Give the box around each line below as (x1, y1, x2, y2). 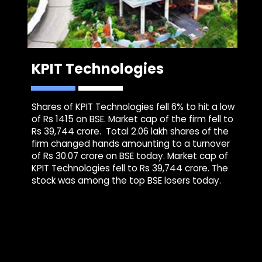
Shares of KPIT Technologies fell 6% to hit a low (32, 101, 235, 113)
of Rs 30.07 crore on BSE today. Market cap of (32, 150, 229, 163)
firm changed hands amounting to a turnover (32, 137, 230, 150)
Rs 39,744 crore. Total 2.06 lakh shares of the (32, 125, 229, 138)
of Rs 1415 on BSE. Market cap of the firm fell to (32, 113, 234, 126)
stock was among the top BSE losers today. (32, 174, 222, 187)
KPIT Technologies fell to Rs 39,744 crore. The (32, 162, 229, 175)
